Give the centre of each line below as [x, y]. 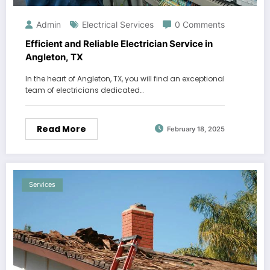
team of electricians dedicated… [84, 90]
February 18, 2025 [196, 130]
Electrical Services [118, 24]
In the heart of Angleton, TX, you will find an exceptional [125, 78]
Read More [61, 129]
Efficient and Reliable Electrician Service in [119, 43]
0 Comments [200, 24]
